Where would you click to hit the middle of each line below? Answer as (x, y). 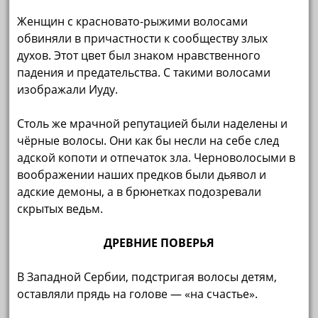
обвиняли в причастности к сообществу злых (143, 38)
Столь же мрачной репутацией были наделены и (153, 123)
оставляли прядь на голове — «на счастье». (138, 294)
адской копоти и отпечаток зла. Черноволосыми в (157, 157)
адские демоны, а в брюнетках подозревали (139, 191)
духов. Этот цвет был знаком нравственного (139, 55)
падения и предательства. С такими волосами (144, 72)
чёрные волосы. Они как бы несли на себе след (148, 140)
